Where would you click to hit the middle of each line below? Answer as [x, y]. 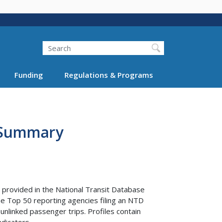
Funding [29, 75]
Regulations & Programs [109, 75]
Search [42, 41]
